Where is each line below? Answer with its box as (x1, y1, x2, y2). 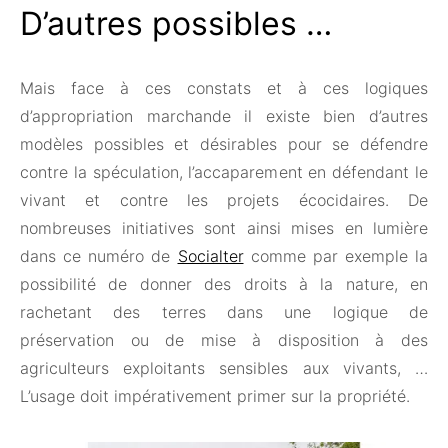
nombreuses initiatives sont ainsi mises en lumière (20, 218, 428, 239)
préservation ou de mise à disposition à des (20, 330, 428, 351)
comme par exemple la (243, 246, 428, 267)
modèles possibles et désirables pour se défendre (20, 134, 428, 155)
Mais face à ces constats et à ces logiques (20, 78, 428, 99)
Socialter (177, 246, 244, 267)
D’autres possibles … (20, 4, 332, 44)
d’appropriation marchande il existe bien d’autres (20, 106, 428, 127)
